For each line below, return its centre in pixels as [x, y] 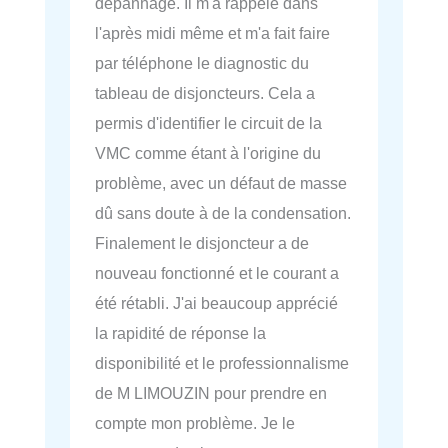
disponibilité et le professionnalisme [222, 363]
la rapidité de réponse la [180, 333]
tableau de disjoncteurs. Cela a [205, 93]
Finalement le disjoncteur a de [202, 243]
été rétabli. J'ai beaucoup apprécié [216, 303]
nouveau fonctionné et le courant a [217, 273]
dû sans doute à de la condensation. [223, 213]
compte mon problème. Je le [195, 423]
